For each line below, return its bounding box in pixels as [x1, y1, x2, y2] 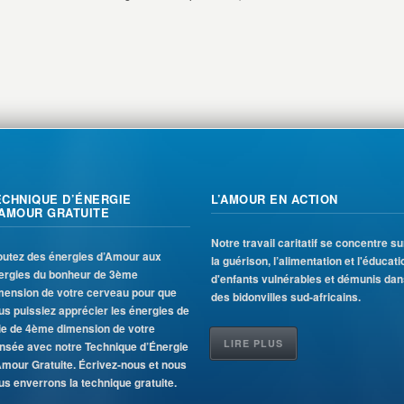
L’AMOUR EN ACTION [211, 190, 338, 207]
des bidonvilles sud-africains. [211, 289, 361, 305]
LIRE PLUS [224, 336, 283, 350]
